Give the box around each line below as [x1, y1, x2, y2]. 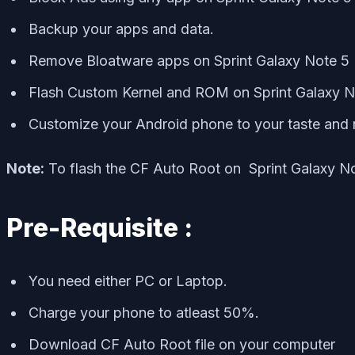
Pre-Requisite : [6, 212, 193, 244]
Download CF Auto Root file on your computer [29, 336, 335, 353]
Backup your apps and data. [29, 21, 214, 38]
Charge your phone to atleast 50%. [29, 304, 259, 322]
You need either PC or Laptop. [29, 273, 227, 290]
